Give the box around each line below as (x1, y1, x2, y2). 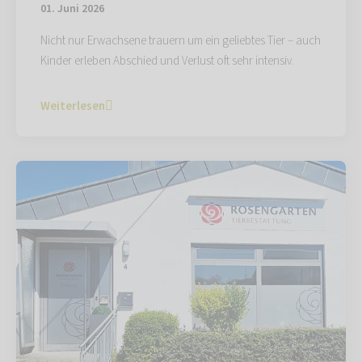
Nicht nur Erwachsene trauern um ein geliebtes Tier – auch (40, 32, 321, 49)
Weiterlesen (40, 97, 105, 115)
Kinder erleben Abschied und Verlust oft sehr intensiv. (40, 52, 294, 69)
